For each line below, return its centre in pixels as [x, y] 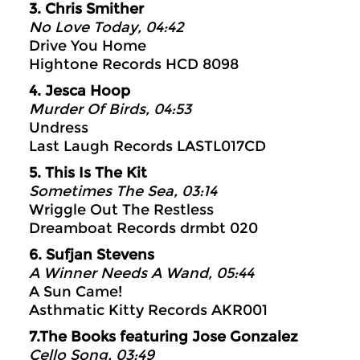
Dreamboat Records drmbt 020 [143, 228]
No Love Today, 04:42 [106, 27]
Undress [59, 128]
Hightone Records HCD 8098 [134, 64]
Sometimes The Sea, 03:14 [123, 191]
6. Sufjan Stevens [92, 255]
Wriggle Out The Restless [121, 210]
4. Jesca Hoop [80, 91]
